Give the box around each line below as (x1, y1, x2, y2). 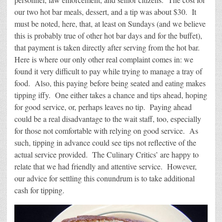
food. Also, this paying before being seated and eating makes (14, 78, 206, 89)
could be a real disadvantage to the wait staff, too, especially (14, 113, 201, 124)
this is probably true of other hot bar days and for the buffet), (14, 30, 202, 41)
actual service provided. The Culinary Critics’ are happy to (14, 149, 199, 160)
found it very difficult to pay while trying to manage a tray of (14, 66, 202, 77)
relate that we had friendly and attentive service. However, (14, 161, 197, 172)
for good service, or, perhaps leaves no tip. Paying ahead (14, 102, 192, 112)
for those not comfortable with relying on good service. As (14, 125, 198, 136)
